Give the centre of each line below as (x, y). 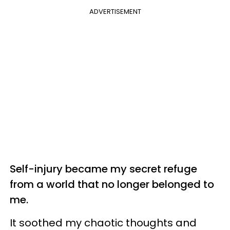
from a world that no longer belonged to (112, 184)
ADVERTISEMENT (115, 11)
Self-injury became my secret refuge (103, 169)
